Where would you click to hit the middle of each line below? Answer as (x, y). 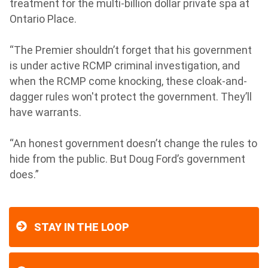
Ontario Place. (45, 19)
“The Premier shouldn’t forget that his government (131, 50)
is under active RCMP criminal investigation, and (125, 66)
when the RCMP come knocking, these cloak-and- (128, 81)
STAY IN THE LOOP (82, 227)
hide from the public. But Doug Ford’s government (127, 159)
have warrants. (48, 112)
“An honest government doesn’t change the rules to (133, 143)
